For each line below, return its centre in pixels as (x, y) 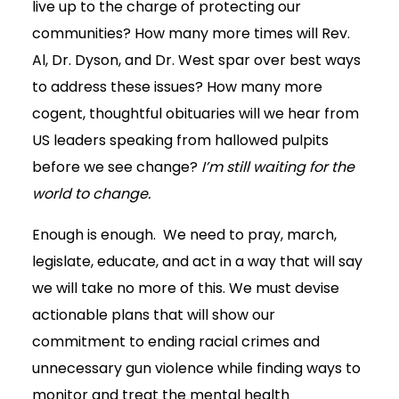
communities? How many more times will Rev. (191, 34)
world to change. (91, 194)
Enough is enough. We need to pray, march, (184, 235)
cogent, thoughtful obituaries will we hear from (195, 114)
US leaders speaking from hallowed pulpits (180, 141)
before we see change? (117, 167)
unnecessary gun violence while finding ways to (196, 369)
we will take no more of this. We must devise (186, 289)
